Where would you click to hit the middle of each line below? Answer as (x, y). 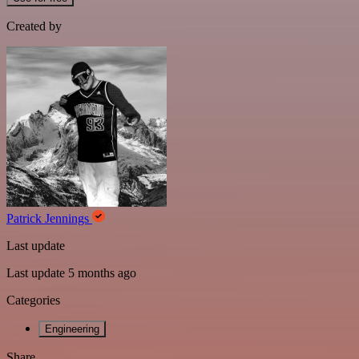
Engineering (72, 329)
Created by (34, 26)
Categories (33, 300)
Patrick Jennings (49, 218)
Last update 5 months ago (71, 273)
